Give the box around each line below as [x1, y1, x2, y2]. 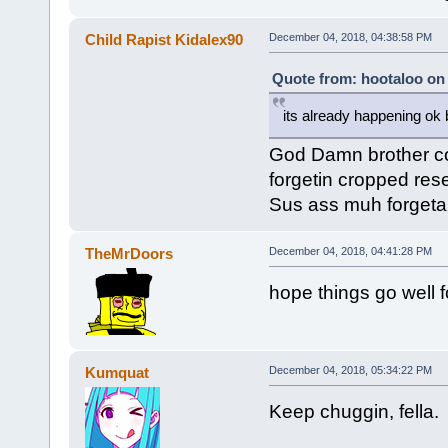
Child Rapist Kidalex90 [85, 30, 244, 48]
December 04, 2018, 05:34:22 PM [268, 363, 432, 376]
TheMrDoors [85, 244, 174, 262]
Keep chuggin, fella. [268, 400, 439, 422]
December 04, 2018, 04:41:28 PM [268, 244, 432, 257]
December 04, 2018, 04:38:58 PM [268, 30, 432, 43]
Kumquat [85, 363, 150, 381]
